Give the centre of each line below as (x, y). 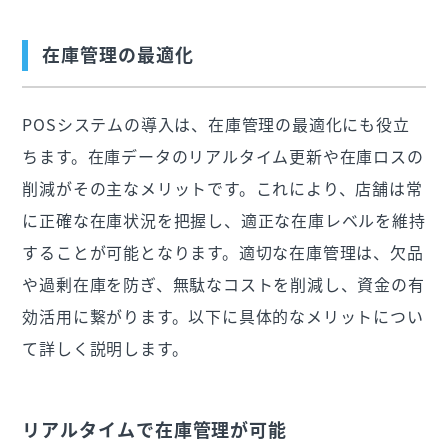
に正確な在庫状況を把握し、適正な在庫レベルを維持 (224, 220)
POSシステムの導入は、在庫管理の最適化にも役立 (216, 124)
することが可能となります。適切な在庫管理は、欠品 (223, 252)
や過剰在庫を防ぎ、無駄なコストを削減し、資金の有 (223, 284)
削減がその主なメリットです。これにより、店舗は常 (222, 188)
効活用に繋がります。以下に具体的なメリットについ (223, 316)
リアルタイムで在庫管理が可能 (155, 430)
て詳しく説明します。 (105, 348)
